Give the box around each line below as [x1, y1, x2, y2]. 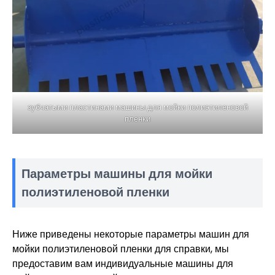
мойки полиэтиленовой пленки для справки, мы [12, 242, 229, 257]
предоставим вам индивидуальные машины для [12, 257, 233, 271]
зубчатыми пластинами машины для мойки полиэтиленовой [27, 101, 248, 114]
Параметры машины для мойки [21, 165, 212, 183]
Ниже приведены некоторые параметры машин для [12, 227, 249, 242]
